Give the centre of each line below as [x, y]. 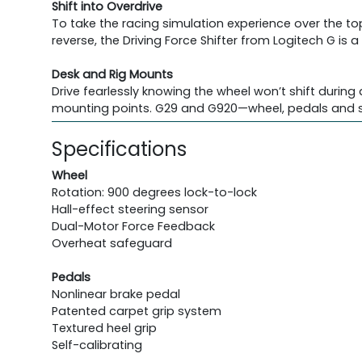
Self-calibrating [97, 345]
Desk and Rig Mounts [112, 75]
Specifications [119, 149]
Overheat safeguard [112, 244]
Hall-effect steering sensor [130, 210]
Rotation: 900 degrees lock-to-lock [154, 193]
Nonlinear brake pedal [116, 295]
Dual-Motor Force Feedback [133, 227]
